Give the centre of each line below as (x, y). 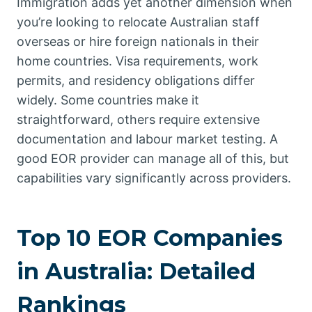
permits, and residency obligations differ (136, 81)
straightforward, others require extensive (138, 120)
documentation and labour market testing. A (147, 139)
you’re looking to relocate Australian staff (138, 22)
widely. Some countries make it (108, 100)
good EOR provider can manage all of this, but (153, 159)
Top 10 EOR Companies (150, 238)
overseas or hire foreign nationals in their (138, 42)
